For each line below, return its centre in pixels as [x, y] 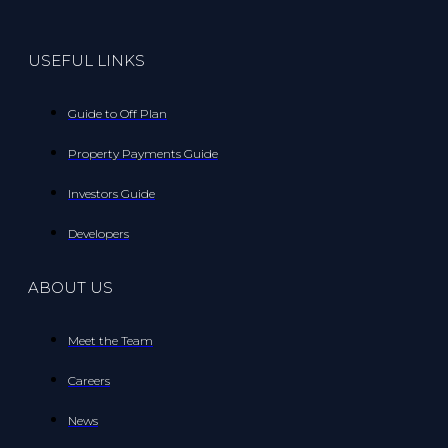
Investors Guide [111, 194]
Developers [98, 234]
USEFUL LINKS [86, 61]
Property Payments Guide [143, 154]
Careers [89, 381]
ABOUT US [70, 288]
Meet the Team [110, 341]
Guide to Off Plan [117, 114]
